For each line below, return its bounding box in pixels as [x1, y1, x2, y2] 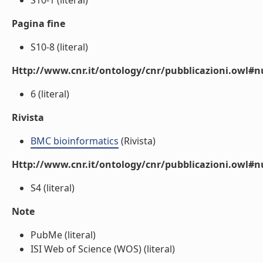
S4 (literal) [31, 181, 75, 194]
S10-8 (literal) [31, 41, 88, 53]
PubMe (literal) [31, 228, 96, 241]
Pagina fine [12, 17, 65, 30]
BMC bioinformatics [31, 134, 119, 147]
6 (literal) [31, 87, 69, 100]
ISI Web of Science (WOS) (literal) [31, 242, 175, 255]
